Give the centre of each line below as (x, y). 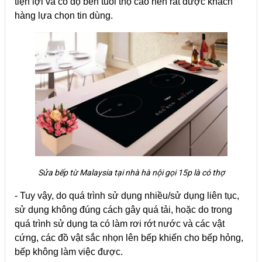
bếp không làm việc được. (69, 251)
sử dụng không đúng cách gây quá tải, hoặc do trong (123, 209)
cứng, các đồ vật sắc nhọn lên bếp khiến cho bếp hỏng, (129, 237)
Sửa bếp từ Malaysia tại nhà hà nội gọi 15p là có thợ (131, 172)
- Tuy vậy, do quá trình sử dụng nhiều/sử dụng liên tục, (127, 195)
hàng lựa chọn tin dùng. (65, 15)
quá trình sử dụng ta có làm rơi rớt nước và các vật (120, 223)
